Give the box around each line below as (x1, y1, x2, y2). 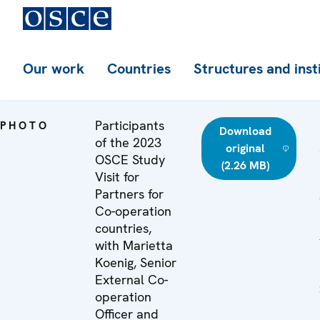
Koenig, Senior (95, 254, 176, 271)
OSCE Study (95, 151, 165, 168)
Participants (95, 117, 164, 134)
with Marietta (95, 237, 173, 254)
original (225, 141, 265, 156)
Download (219, 124, 271, 139)
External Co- (95, 271, 168, 288)
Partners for (95, 186, 164, 202)
